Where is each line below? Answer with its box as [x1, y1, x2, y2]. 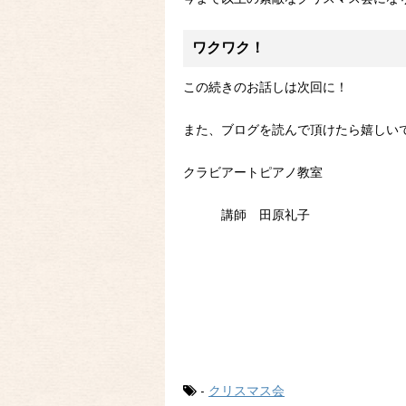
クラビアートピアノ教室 [183, 167, 323, 181]
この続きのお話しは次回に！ [183, 82, 348, 96]
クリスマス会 [208, 385, 285, 400]
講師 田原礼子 [183, 209, 310, 224]
